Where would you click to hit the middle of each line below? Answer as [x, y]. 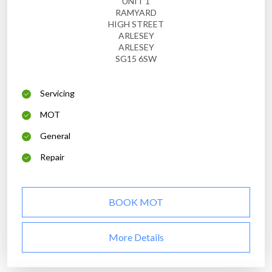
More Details [136, 237]
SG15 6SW [136, 59]
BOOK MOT [136, 202]
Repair [52, 157]
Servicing [57, 93]
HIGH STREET [136, 24]
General [55, 136]
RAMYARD [136, 13]
